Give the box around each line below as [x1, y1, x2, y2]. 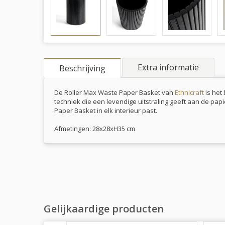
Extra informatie [138, 61, 199, 73]
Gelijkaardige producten [44, 201, 164, 215]
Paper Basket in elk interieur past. [54, 105, 157, 115]
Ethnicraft [175, 87, 204, 97]
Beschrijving [59, 62, 105, 74]
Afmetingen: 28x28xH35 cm [54, 124, 135, 133]
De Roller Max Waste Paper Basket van [54, 87, 175, 97]
